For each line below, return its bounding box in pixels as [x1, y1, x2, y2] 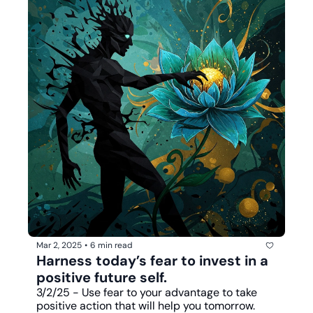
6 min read [90, 240, 133, 252]
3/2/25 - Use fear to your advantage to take [36, 284, 257, 300]
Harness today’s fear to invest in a [36, 251, 268, 270]
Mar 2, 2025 [36, 240, 82, 252]
